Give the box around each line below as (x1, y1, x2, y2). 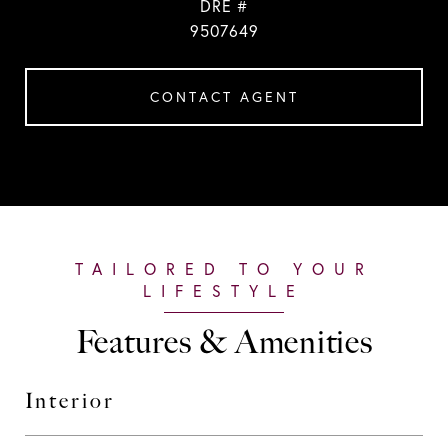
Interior (25, 388, 115, 413)
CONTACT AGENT (149, 88, 299, 106)
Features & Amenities (75, 323, 373, 361)
